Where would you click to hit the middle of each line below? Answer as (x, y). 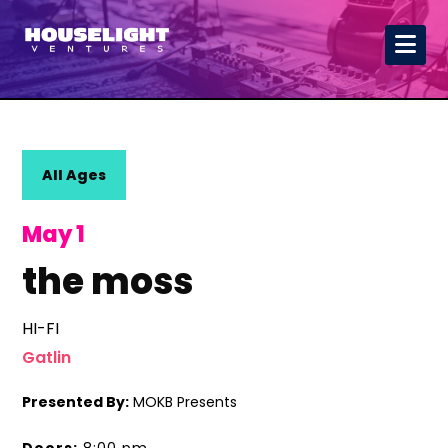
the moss (108, 281)
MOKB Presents (183, 402)
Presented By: (76, 402)
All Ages (74, 175)
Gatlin (47, 357)
